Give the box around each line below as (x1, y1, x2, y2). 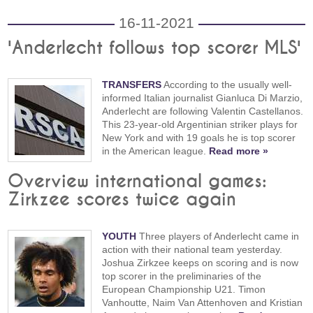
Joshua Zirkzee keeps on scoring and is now (102, 257, 299, 269)
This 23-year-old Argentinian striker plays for (102, 118, 298, 130)
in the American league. (102, 145, 210, 156)
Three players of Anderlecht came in (136, 231, 300, 242)
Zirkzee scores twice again (8, 191, 237, 210)
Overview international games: (8, 173, 268, 191)
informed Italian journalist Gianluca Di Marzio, (102, 92, 303, 103)
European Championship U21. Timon (102, 284, 266, 296)
